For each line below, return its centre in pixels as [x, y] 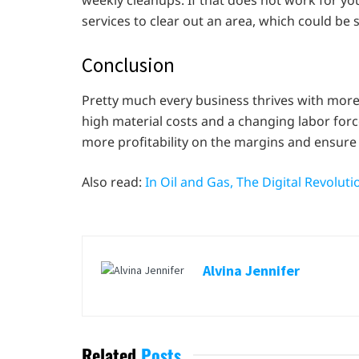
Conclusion [128, 65]
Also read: [113, 182]
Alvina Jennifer [251, 270]
